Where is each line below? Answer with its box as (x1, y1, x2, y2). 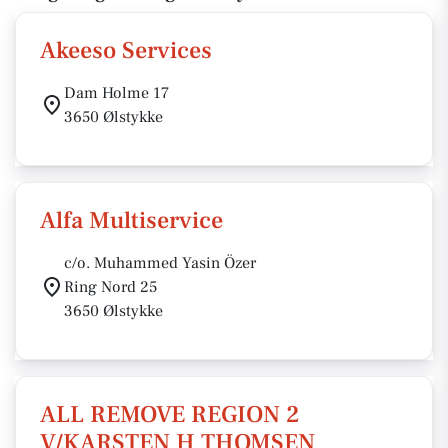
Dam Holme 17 (64, 83, 169, 103)
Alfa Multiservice (40, 205, 223, 236)
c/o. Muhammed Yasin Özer (64, 253, 256, 273)
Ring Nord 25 (64, 277, 157, 297)
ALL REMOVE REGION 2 (40, 399, 300, 430)
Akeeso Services (40, 35, 212, 66)
